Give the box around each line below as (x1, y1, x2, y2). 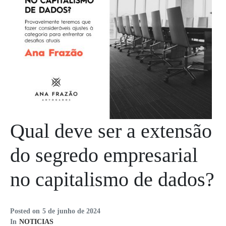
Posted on (10, 207, 40, 215)
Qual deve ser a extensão (10, 120, 212, 143)
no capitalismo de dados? (10, 168, 214, 191)
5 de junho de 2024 (42, 207, 100, 215)
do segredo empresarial (10, 144, 198, 167)
